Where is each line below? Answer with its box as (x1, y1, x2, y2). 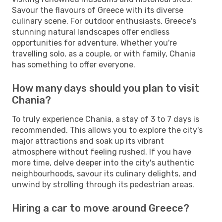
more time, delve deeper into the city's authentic (12, 158, 194, 167)
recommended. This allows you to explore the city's (12, 125, 203, 135)
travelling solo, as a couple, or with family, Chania (12, 49, 196, 58)
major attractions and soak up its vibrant (12, 136, 164, 146)
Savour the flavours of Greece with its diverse (12, 5, 183, 15)
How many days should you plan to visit (12, 82, 199, 94)
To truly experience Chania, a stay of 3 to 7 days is (12, 114, 199, 124)
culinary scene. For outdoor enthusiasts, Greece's (12, 16, 196, 26)
